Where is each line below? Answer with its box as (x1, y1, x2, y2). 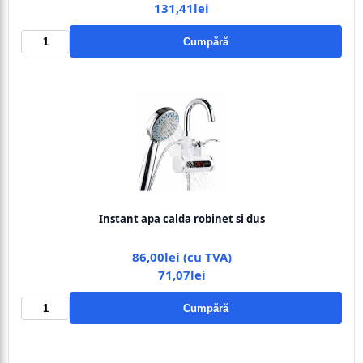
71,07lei (157, 267, 206, 283)
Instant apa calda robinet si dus (98, 211, 265, 226)
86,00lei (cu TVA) (131, 249, 232, 265)
